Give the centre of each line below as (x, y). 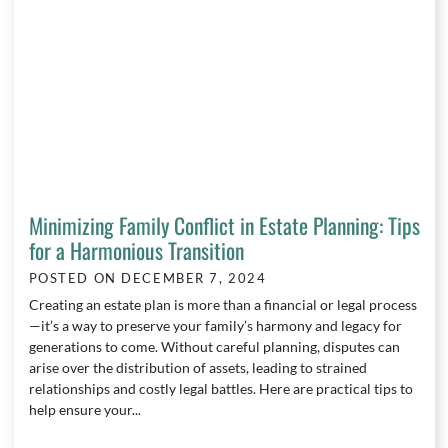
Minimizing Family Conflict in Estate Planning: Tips (224, 224)
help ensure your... (84, 410)
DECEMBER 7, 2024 (194, 279)
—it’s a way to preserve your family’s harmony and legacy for (215, 326)
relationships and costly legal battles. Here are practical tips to (220, 389)
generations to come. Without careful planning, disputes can (214, 347)
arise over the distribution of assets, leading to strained (197, 368)
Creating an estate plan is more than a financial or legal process (222, 305)
